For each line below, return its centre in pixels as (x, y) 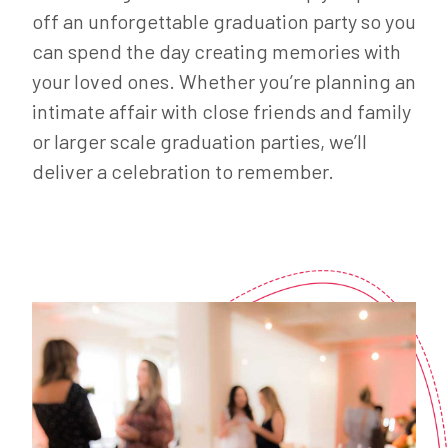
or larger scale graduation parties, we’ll (199, 140)
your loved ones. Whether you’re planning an (224, 80)
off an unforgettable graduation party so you (224, 20)
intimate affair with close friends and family (221, 110)
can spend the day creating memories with (216, 50)
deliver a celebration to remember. (183, 170)
